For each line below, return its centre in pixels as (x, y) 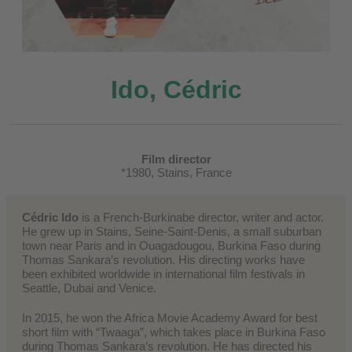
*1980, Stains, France (176, 172)
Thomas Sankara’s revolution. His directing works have (163, 259)
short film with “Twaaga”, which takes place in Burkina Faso (174, 332)
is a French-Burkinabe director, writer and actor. (201, 217)
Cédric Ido (50, 217)
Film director (176, 159)
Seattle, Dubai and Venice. (89, 288)
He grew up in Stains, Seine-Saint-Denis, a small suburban (172, 231)
